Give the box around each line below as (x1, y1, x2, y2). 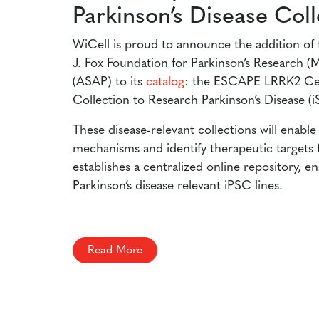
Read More (88, 244, 142, 256)
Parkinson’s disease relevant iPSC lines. (73, 180, 283, 193)
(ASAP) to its (73, 76, 146, 89)
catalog (146, 76, 184, 89)
